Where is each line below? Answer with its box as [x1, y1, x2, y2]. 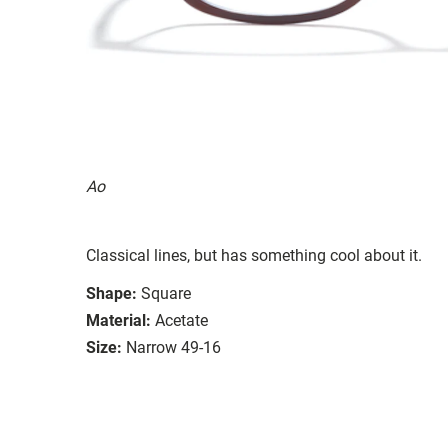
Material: [86, 310, 151, 330]
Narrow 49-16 [126, 337, 221, 357]
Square [141, 283, 191, 303]
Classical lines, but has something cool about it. [86, 245, 422, 265]
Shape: [86, 283, 137, 303]
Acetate [155, 310, 208, 330]
